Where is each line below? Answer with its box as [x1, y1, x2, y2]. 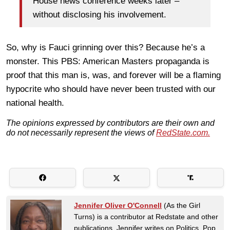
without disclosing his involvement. [33, 10, 166, 20]
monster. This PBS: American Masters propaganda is [6, 56, 209, 66]
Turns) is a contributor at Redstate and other [74, 212, 218, 221]
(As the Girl [162, 201, 200, 209]
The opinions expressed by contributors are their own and [6, 118, 215, 127]
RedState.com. [156, 128, 210, 137]
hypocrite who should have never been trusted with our [6, 84, 216, 94]
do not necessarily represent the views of [6, 128, 156, 137]
